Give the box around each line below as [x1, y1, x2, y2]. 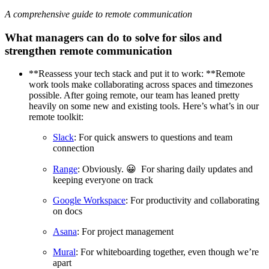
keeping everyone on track [53, 175, 153, 186]
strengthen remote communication [5, 44, 172, 57]
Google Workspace [53, 195, 125, 206]
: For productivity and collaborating [125, 195, 259, 206]
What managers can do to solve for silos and [5, 31, 222, 44]
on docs [53, 206, 82, 217]
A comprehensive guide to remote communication [5, 8, 192, 19]
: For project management [77, 226, 174, 237]
